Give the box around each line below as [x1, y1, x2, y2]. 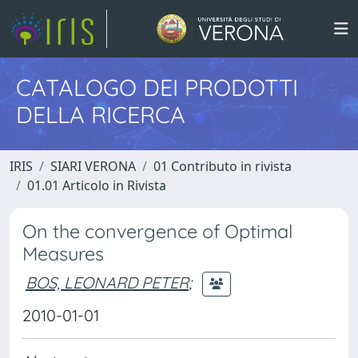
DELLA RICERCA [16, 100, 185, 129]
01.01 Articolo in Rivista [27, 177, 166, 194]
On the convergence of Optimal [22, 220, 292, 243]
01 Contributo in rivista [153, 157, 292, 175]
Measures [22, 242, 104, 265]
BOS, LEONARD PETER [26, 272, 189, 292]
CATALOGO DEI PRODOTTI [16, 73, 298, 101]
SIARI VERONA [50, 157, 136, 175]
